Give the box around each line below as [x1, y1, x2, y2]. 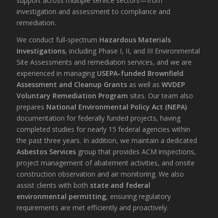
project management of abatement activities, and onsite [16, 158, 195, 168]
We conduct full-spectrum [16, 35, 99, 45]
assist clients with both [16, 181, 90, 190]
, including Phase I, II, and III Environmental [65, 46, 200, 56]
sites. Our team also [129, 91, 193, 101]
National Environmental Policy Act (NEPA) [46, 102, 187, 112]
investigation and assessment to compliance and [16, 7, 170, 17]
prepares [16, 102, 46, 112]
